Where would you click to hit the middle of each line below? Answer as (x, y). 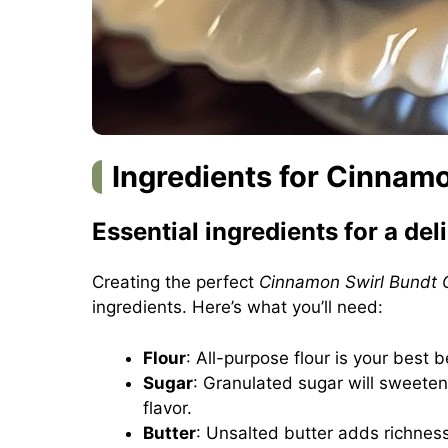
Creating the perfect (175, 282)
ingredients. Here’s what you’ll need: (237, 307)
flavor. (167, 407)
